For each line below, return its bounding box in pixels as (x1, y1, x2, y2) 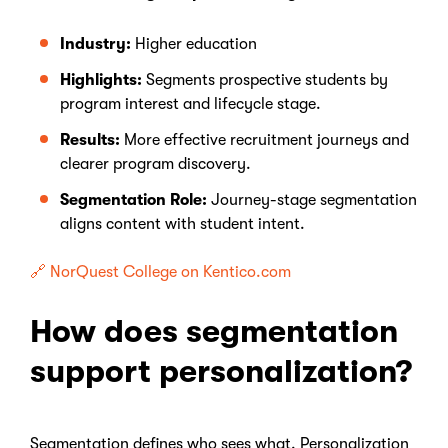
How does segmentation (30, 313, 398, 350)
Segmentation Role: (60, 191, 211, 209)
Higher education (131, 35, 257, 53)
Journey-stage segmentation (211, 191, 417, 209)
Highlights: (60, 71, 142, 89)
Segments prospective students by (146, 71, 388, 89)
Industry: (60, 35, 131, 53)
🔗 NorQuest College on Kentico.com (30, 263, 291, 281)
